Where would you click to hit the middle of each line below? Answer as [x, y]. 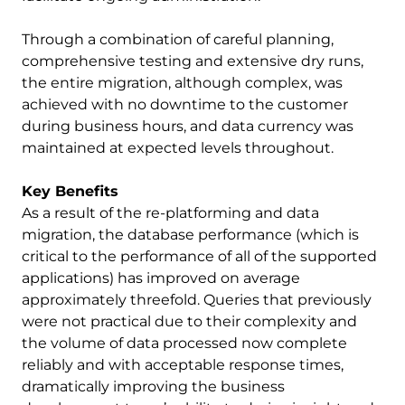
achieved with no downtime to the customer [185, 104]
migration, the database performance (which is [190, 235]
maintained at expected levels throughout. [178, 148]
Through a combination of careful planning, [178, 39]
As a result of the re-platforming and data [170, 213]
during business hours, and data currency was [188, 126]
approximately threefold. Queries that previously [197, 300]
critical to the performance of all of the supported [199, 256]
